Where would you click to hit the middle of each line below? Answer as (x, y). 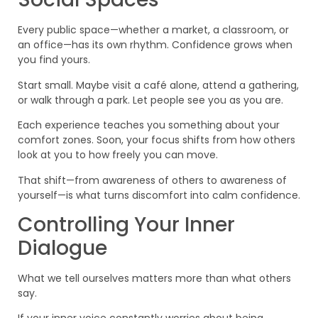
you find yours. (54, 60)
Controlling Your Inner (126, 225)
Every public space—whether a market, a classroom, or (153, 30)
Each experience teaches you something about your (149, 125)
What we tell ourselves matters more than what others (154, 279)
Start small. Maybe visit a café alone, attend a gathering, (158, 85)
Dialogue (62, 248)
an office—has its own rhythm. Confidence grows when (155, 45)
